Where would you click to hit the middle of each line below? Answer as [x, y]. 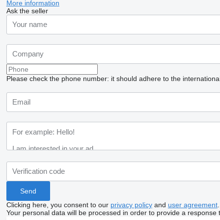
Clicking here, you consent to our [58, 205]
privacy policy [131, 205]
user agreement [192, 205]
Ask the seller [27, 11]
